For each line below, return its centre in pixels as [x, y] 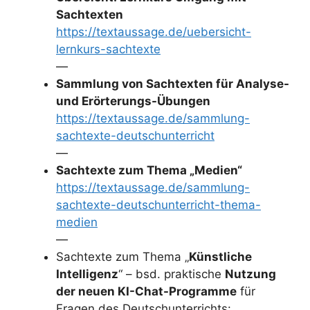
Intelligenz [87, 274]
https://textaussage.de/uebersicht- [154, 31]
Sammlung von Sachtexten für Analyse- [173, 83]
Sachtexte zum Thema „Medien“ [149, 170]
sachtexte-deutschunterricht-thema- [158, 204]
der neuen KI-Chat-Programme [146, 291]
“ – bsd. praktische [172, 274]
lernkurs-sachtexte [108, 49]
